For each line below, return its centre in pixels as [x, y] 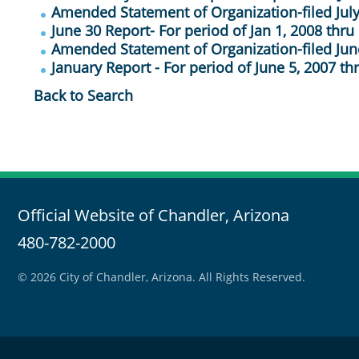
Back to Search [83, 95]
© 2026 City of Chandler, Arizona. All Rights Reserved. [161, 277]
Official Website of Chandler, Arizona [153, 215]
